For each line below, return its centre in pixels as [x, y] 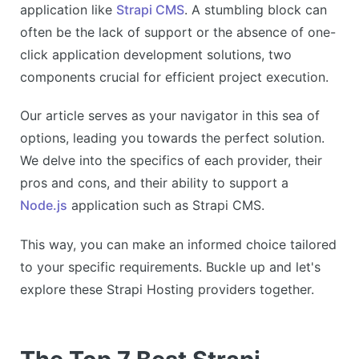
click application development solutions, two [156, 54]
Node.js [44, 206]
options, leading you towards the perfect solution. [172, 138]
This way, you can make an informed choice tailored [178, 245]
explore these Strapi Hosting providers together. [167, 290]
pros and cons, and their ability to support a [154, 183]
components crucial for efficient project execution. [174, 77]
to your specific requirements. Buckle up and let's [170, 267]
